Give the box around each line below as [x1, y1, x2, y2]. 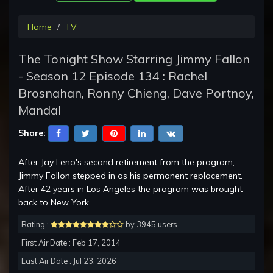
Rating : [21, 219, 51, 230]
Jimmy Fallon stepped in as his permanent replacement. [18, 170, 243, 182]
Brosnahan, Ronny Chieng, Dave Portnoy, [18, 85, 254, 101]
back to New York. [18, 197, 91, 208]
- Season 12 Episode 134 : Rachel [18, 68, 207, 84]
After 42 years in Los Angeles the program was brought [18, 183, 243, 195]
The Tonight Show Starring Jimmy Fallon [18, 51, 250, 67]
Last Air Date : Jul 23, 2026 [21, 256, 116, 266]
